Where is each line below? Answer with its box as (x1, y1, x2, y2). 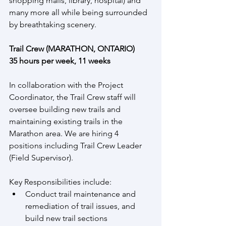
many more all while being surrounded (9, 7, 149, 17)
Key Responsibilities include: (9, 177, 111, 187)
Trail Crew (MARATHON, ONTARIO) (9, 43, 135, 53)
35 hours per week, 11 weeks (9, 55, 110, 66)
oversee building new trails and (9, 104, 123, 114)
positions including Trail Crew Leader (9, 140, 144, 150)
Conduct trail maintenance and (25, 189, 138, 199)
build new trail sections (25, 213, 107, 223)
